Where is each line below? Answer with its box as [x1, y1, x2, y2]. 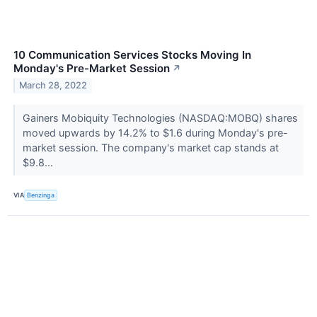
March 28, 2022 [19, 80, 88, 91]
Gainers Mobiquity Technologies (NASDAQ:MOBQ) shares [22, 111, 298, 124]
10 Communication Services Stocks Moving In [13, 47, 251, 62]
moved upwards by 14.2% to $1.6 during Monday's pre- [22, 126, 288, 139]
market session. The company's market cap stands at [22, 141, 279, 154]
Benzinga [27, 191, 55, 200]
